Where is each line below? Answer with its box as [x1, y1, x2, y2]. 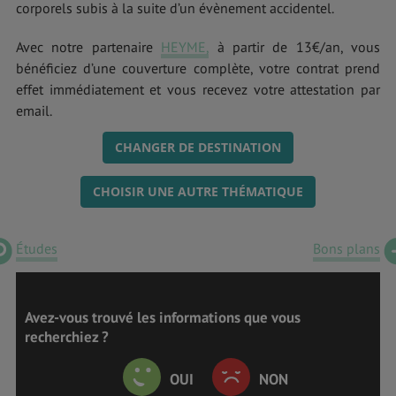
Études [16, 239, 57, 257]
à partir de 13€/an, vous [209, 37, 380, 56]
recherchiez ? [25, 326, 109, 346]
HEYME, [161, 37, 209, 56]
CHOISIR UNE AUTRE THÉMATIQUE [93, 183, 303, 201]
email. [16, 101, 52, 119]
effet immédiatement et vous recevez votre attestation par [16, 80, 380, 98]
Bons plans [313, 239, 380, 257]
